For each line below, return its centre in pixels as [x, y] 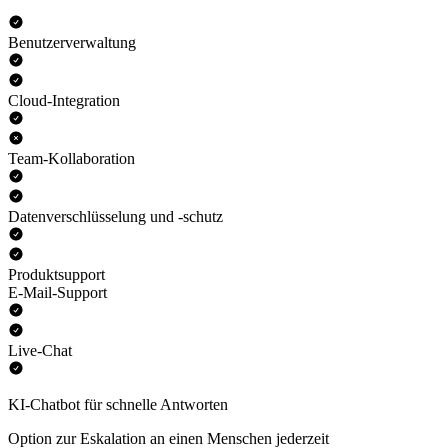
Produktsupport [56, 275]
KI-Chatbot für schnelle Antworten [118, 405]
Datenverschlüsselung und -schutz [115, 217]
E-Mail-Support [57, 293]
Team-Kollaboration [71, 159]
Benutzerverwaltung [72, 43]
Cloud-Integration [64, 101]
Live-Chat [40, 351]
